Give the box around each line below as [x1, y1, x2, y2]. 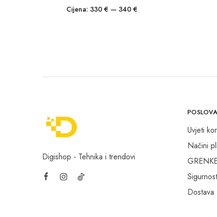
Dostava [187, 186, 214, 198]
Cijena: [66, 4, 91, 14]
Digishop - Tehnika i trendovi [42, 151, 135, 162]
